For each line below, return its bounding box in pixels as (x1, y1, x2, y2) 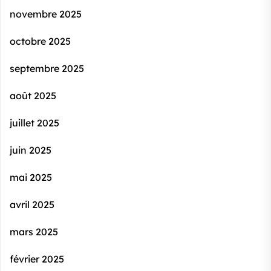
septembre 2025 (10, 62, 84, 75)
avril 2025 (10, 198, 54, 211)
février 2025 (10, 253, 64, 266)
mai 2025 (10, 171, 52, 184)
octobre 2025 (10, 35, 71, 48)
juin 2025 (10, 144, 51, 157)
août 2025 (10, 90, 56, 102)
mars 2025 (10, 226, 58, 238)
